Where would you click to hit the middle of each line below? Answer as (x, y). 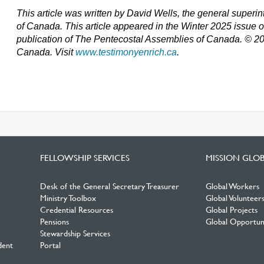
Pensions (54, 221)
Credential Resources (76, 209)
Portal (50, 245)
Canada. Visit (46, 52)
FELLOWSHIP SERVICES (85, 157)
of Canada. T (44, 26)
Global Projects (232, 209)
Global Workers (233, 186)
